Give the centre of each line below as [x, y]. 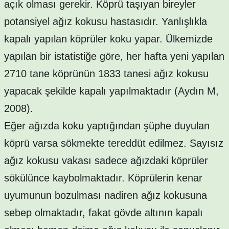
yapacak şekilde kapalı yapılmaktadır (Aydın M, [111, 91]
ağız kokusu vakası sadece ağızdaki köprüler [106, 160]
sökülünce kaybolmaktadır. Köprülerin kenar [103, 178]
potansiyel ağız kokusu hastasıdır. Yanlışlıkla [106, 21]
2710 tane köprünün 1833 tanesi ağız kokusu [106, 73]
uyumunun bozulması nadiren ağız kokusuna [106, 195]
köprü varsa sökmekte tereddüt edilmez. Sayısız [114, 143]
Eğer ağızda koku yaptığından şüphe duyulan [107, 125]
